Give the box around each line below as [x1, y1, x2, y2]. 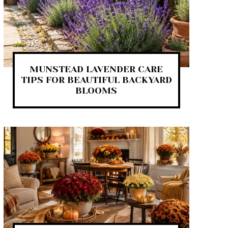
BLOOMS [75, 85, 118, 96]
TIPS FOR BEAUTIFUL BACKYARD [20, 74, 172, 85]
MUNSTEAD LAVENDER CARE [30, 64, 163, 74]
